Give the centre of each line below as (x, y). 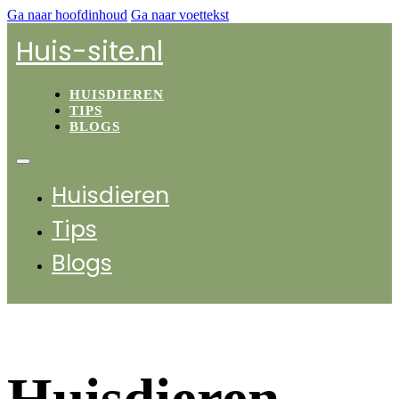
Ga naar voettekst (180, 15)
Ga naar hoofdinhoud (67, 15)
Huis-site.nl (90, 52)
